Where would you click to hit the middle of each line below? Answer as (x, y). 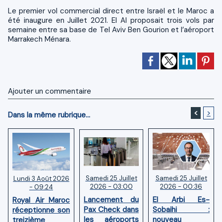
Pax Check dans (111, 209)
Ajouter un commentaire (50, 91)
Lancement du (111, 199)
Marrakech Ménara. (39, 39)
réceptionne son (41, 210)
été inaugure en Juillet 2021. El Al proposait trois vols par (111, 20)
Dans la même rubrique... (49, 115)
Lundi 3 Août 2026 (41, 179)
